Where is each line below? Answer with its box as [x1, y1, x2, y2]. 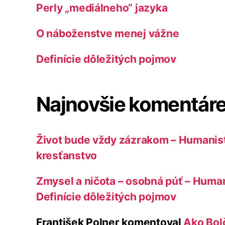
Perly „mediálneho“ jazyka [36, 1, 168, 14]
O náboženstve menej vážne [36, 27, 179, 40]
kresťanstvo [36, 149, 97, 162]
